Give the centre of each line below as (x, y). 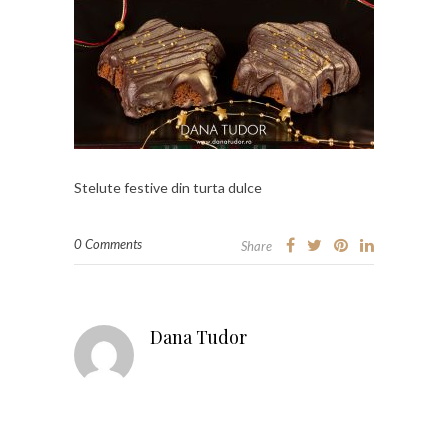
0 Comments (108, 243)
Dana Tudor (198, 336)
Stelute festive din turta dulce (168, 187)
